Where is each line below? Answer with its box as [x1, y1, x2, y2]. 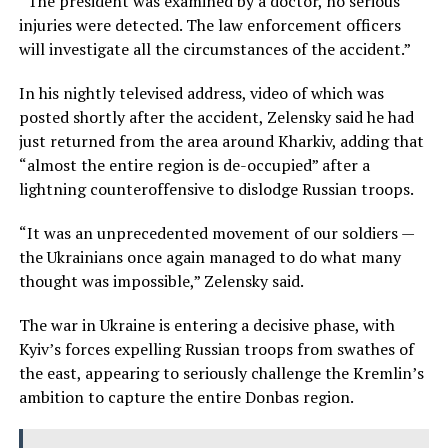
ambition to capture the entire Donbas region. [18, 385, 354, 408]
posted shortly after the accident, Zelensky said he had [18, 105, 414, 128]
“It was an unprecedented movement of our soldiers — [18, 221, 414, 244]
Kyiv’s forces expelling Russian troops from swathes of [18, 337, 414, 360]
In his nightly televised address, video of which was [18, 81, 384, 104]
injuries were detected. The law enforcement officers [18, 13, 401, 36]
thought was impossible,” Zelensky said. [18, 269, 304, 292]
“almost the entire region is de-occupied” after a [18, 153, 370, 176]
